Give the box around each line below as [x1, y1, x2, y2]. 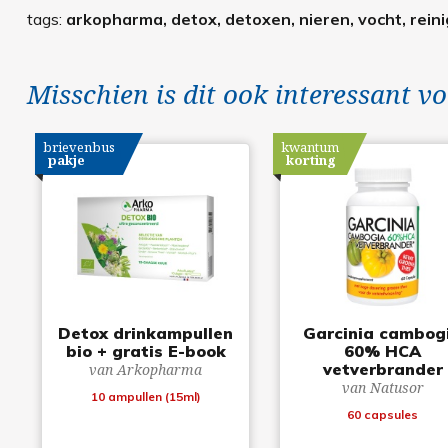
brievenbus [43, 137, 116, 156]
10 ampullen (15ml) [90, 388, 201, 404]
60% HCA [344, 340, 422, 361]
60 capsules [347, 406, 419, 422]
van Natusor [341, 377, 424, 397]
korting [285, 150, 336, 169]
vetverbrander [322, 358, 443, 379]
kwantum [280, 137, 339, 156]
